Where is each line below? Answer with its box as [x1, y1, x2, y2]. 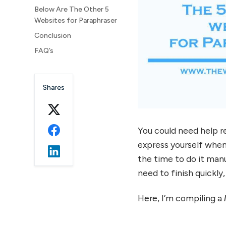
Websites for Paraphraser [34, 16, 117, 25]
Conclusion [34, 31, 71, 40]
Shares [43, 83, 65, 92]
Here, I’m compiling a [138, 193, 222, 204]
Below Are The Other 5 [34, 5, 109, 14]
